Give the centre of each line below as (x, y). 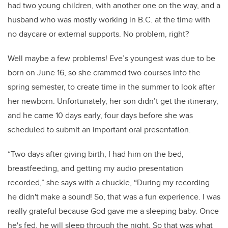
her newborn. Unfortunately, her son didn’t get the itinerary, (113, 101)
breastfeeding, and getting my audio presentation (95, 168)
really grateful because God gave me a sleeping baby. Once (113, 211)
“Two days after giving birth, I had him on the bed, (96, 154)
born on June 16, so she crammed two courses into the (104, 73)
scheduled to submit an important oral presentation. (100, 130)
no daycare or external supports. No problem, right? (99, 34)
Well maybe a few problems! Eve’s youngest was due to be (111, 59)
